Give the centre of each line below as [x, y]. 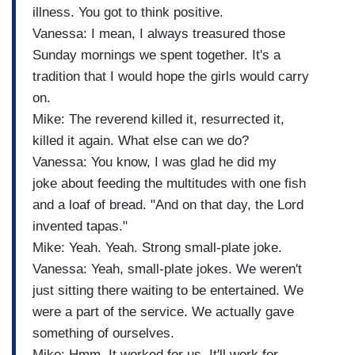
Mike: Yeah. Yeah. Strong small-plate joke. [159, 248]
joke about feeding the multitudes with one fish [169, 184]
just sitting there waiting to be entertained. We [168, 291]
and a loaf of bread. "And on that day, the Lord [168, 205]
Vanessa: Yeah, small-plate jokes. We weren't [167, 269]
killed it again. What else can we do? [143, 141]
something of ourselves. [105, 334]
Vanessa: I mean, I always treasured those [159, 34]
